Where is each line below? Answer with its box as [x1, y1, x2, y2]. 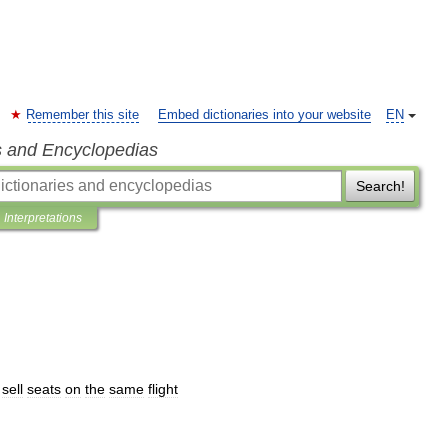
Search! [355, 178, 405, 194]
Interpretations [4, 211, 82, 225]
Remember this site [26, 108, 139, 122]
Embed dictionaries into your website [158, 108, 371, 122]
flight [148, 381, 178, 397]
